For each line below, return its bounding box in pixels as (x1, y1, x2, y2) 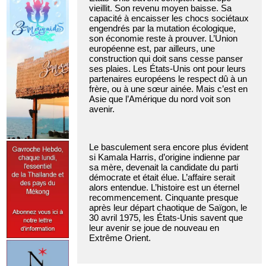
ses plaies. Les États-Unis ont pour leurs (89, 64, 246, 74)
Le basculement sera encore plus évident (89, 142, 248, 153)
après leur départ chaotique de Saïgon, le (89, 202, 247, 213)
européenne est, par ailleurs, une (89, 43, 215, 54)
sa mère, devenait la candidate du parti (89, 162, 238, 173)
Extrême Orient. (89, 233, 151, 243)
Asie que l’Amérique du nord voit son (89, 94, 230, 104)
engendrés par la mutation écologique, (89, 23, 236, 34)
